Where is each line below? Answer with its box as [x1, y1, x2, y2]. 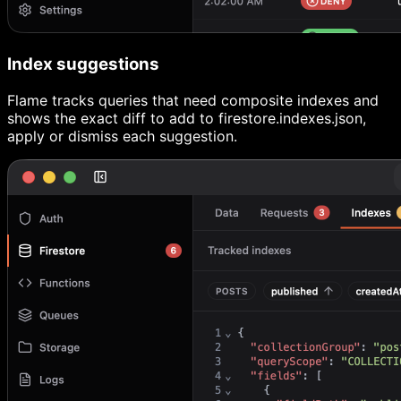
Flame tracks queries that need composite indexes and [7, 90, 379, 109]
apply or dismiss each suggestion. [7, 126, 237, 145]
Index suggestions [7, 54, 159, 75]
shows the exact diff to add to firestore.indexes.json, [7, 108, 366, 127]
